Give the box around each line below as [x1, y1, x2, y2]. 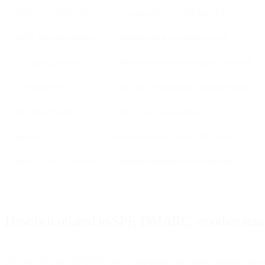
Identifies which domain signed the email [114, 57, 252, 67]
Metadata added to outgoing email [114, 32, 228, 42]
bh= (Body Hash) [13, 106, 71, 117]
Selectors [13, 131, 43, 141]
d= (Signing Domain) [13, 57, 85, 67]
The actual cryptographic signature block [114, 82, 251, 92]
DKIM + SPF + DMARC [13, 156, 98, 166]
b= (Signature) [13, 82, 62, 92]
